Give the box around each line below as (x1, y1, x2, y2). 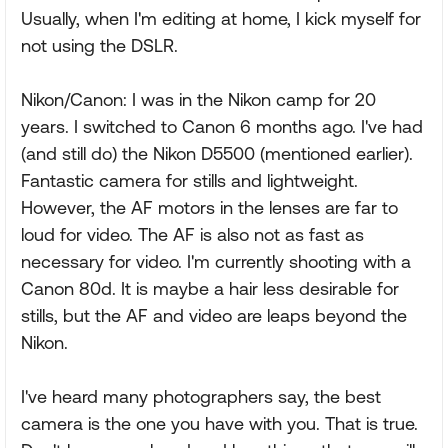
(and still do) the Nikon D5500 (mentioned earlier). (21, 143, 413, 164)
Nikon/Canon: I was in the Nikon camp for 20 (21, 89, 376, 110)
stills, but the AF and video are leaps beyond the (21, 305, 407, 326)
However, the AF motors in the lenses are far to (21, 197, 398, 218)
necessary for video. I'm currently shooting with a (21, 251, 411, 272)
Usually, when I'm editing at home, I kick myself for (21, 8, 421, 29)
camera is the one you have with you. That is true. (21, 413, 418, 434)
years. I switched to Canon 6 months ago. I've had (21, 116, 423, 137)
